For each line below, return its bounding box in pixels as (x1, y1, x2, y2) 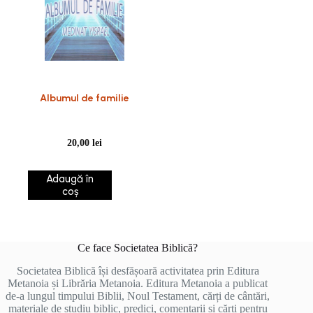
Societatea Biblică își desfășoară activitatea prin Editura (16, 264, 259, 277)
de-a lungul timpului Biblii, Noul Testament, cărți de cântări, (6, 289, 270, 302)
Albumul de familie (40, 92, 130, 104)
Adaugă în (46, 173, 94, 185)
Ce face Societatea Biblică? (78, 242, 198, 254)
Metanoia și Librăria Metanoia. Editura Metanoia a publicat (8, 277, 268, 289)
